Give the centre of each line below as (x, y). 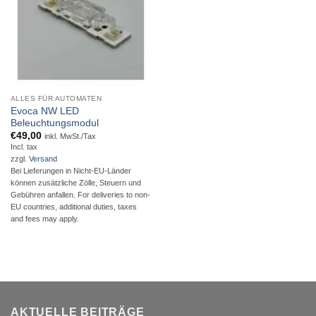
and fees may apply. (44, 219)
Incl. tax (24, 147)
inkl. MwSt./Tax (70, 136)
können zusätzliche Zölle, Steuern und (75, 183)
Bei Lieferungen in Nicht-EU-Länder (71, 171)
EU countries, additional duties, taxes (73, 207)
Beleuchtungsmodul (54, 123)
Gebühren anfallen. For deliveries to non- (80, 195)
